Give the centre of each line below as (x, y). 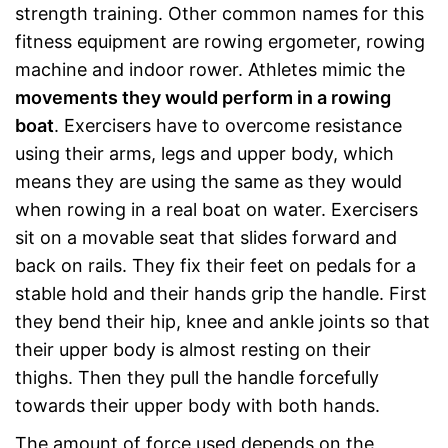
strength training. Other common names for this (219, 13)
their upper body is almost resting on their (193, 349)
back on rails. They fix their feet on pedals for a (215, 265)
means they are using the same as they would (208, 181)
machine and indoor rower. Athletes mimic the (210, 69)
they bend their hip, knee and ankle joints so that (222, 321)
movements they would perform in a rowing (203, 97)
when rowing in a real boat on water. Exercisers (216, 209)
